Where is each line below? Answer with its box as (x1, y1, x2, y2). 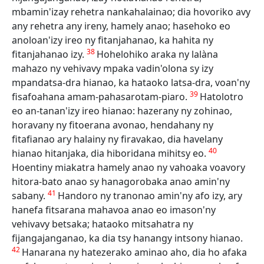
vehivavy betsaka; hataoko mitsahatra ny (12, 217, 193, 230)
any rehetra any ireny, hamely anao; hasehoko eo (12, 19, 230, 32)
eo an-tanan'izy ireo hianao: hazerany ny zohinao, (12, 104, 232, 117)
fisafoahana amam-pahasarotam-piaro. (12, 90, 190, 103)
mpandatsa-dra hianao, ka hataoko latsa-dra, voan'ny (12, 76, 250, 89)
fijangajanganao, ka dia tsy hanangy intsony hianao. (12, 232, 243, 245)
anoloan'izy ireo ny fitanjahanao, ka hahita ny (12, 34, 213, 47)
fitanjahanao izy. (12, 48, 87, 61)
